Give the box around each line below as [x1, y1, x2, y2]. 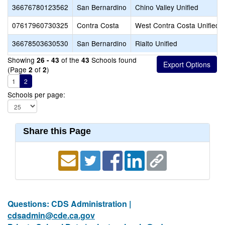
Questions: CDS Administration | [8, 198, 131, 209]
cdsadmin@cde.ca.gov [8, 209, 95, 221]
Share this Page [23, 126, 91, 136]
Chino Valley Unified [135, 2, 198, 12]
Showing [8, 55, 37, 65]
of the [59, 55, 81, 65]
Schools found [89, 55, 137, 65]
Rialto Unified [135, 38, 177, 48]
